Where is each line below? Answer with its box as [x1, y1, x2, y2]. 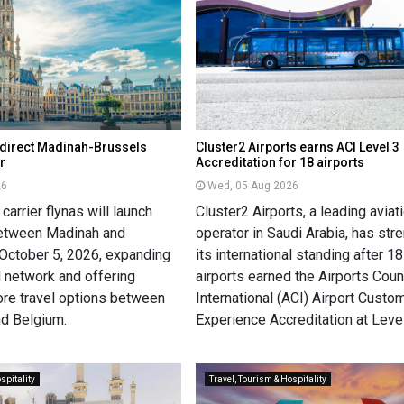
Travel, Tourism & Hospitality [209, 373, 327, 384]
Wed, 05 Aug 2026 [207, 179, 299, 192]
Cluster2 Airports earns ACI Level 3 [196, 139, 400, 154]
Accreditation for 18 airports [196, 154, 365, 170]
